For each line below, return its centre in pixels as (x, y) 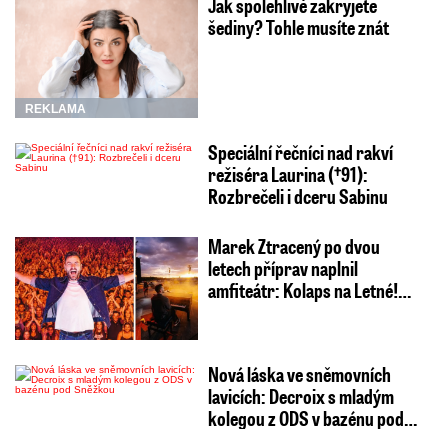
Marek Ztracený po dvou (293, 245)
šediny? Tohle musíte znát (298, 26)
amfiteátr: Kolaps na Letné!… (309, 289)
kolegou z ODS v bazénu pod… (312, 417)
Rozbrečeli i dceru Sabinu (297, 195)
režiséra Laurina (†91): (287, 173)
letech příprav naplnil (282, 267)
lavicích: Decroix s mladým (300, 395)
